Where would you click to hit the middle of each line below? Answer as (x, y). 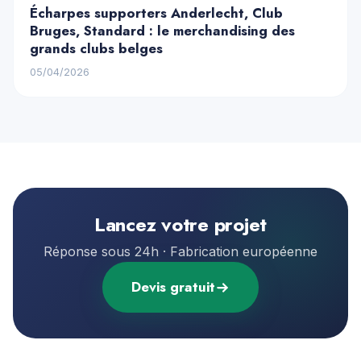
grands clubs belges (96, 48)
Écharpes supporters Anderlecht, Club (156, 13)
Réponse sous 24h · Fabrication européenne (180, 251)
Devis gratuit (173, 287)
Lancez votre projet (180, 224)
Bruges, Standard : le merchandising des (162, 31)
